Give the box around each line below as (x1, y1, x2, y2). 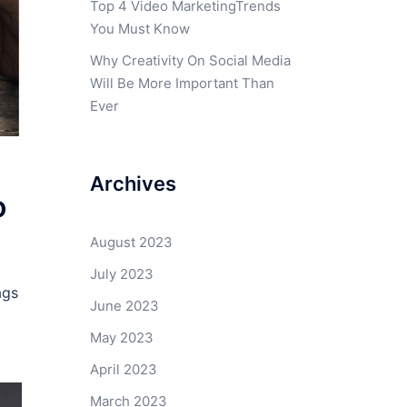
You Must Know (89, 20, 190, 37)
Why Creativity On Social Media (89, 52, 291, 69)
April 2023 (89, 361, 157, 378)
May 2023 (89, 329, 154, 346)
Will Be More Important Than (89, 74, 274, 92)
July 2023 (89, 265, 154, 283)
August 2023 (89, 233, 173, 251)
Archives (89, 172, 176, 195)
